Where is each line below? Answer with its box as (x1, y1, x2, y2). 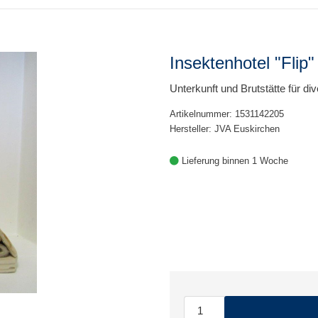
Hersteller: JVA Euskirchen (170, 124, 280, 134)
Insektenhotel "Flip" (170, 53, 314, 72)
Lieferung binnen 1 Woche (179, 155, 288, 166)
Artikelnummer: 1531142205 (170, 109, 284, 119)
